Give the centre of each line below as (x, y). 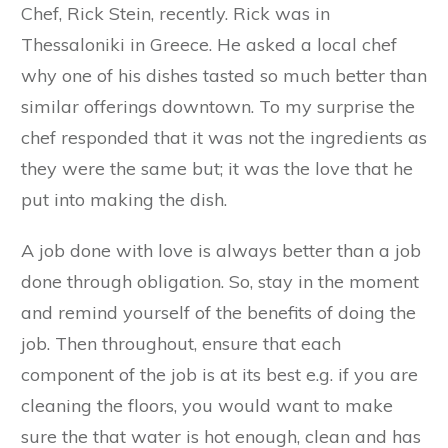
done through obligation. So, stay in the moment (220, 281)
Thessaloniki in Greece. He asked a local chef (209, 44)
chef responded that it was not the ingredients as (224, 137)
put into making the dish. (124, 199)
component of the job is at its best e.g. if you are (219, 374)
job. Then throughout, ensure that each (181, 343)
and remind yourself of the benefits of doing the (218, 312)
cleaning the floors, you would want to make (207, 405)
